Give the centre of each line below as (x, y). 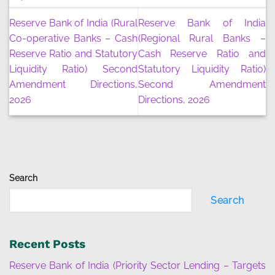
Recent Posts (47, 244)
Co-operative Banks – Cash (73, 39)
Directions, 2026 (174, 100)
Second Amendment (202, 85)
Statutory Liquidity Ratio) (202, 69)
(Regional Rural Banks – (202, 39)
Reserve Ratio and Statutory (73, 54)
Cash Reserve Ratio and (202, 54)
